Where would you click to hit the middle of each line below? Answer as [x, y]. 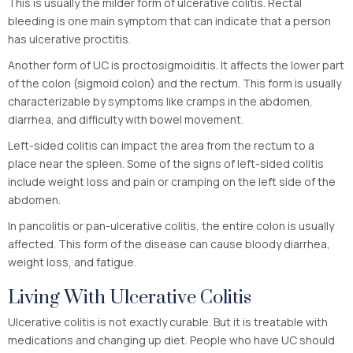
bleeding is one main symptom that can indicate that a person [169, 20]
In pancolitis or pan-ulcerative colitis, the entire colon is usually [171, 225]
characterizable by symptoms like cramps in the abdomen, [160, 101]
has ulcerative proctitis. [69, 39]
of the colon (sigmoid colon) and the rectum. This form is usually [175, 83]
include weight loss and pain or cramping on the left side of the [172, 181]
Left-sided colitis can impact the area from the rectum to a [161, 145]
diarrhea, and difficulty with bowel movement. [126, 119]
